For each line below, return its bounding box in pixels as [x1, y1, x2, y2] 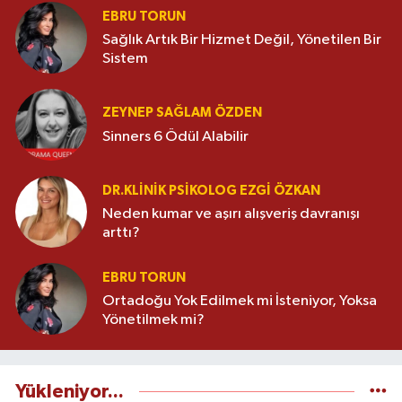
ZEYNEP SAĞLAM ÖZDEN [102, 106, 262, 120]
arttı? [102, 225, 140, 241]
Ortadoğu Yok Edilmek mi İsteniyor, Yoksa [102, 293, 377, 310]
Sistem [102, 51, 148, 67]
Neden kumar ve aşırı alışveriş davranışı [102, 206, 360, 223]
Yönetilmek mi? [102, 312, 205, 328]
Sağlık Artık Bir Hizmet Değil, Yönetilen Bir [102, 32, 381, 48]
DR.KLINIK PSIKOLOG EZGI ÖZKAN [102, 183, 320, 197]
